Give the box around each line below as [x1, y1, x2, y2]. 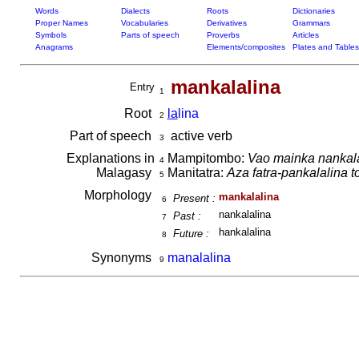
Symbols [34, 30, 67, 39]
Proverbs [206, 30, 240, 39]
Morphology [83, 188, 155, 202]
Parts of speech [120, 30, 179, 39]
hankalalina [218, 226, 271, 238]
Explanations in [66, 151, 155, 165]
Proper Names [34, 18, 88, 27]
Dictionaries [292, 6, 335, 15]
